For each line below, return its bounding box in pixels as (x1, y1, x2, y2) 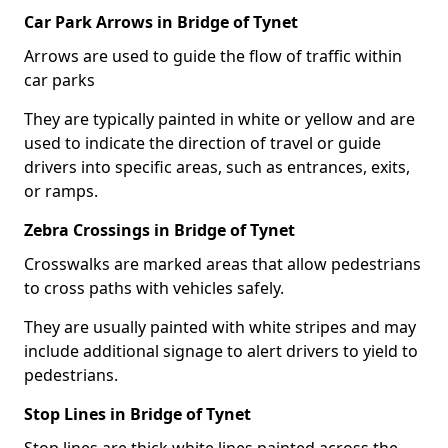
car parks (24, 68, 95, 91)
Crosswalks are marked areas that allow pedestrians (24, 252, 421, 275)
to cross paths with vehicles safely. (24, 276, 284, 299)
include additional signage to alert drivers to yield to (24, 339, 418, 362)
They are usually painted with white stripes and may (24, 315, 416, 338)
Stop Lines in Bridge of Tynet (24, 402, 251, 425)
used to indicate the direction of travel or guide (24, 131, 381, 154)
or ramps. (24, 179, 98, 202)
